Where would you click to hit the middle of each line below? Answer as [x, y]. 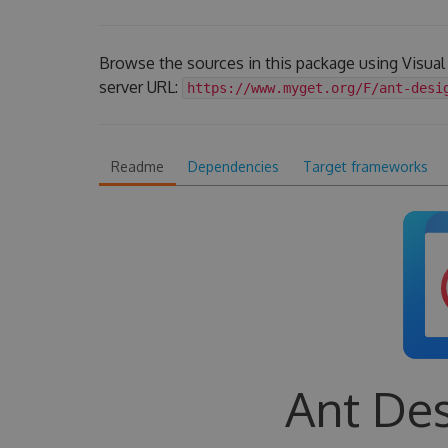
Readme [137, 166]
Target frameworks [365, 166]
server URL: [140, 87]
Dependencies [233, 166]
